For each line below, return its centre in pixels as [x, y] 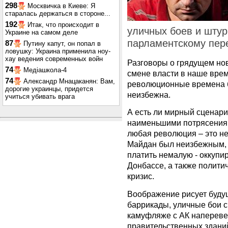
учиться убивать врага [40, 96]
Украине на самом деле [41, 32]
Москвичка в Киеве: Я [61, 6]
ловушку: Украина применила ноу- [58, 51]
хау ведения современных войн [54, 59]
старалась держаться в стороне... [58, 13]
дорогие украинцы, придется [49, 89]
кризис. [141, 176]
